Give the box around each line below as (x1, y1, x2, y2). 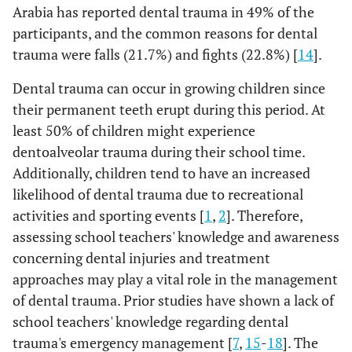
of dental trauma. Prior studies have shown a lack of (13, 291, 334, 310)
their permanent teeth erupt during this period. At (13, 100, 325, 119)
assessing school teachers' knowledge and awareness (13, 227, 339, 246)
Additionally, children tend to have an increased (13, 163, 310, 182)
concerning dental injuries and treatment (13, 248, 270, 267)
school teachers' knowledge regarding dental (13, 312, 288, 331)
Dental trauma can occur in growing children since (13, 79, 325, 97)
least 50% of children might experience (13, 121, 255, 140)
